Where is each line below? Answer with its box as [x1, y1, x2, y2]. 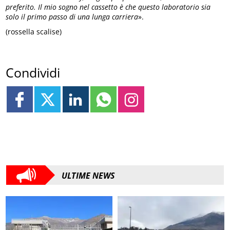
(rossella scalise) [6, 26, 62, 36]
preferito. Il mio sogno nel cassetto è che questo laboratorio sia [6, 2, 211, 12]
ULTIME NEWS [62, 170, 115, 182]
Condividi [6, 64, 61, 82]
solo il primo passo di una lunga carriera [6, 11, 139, 22]
